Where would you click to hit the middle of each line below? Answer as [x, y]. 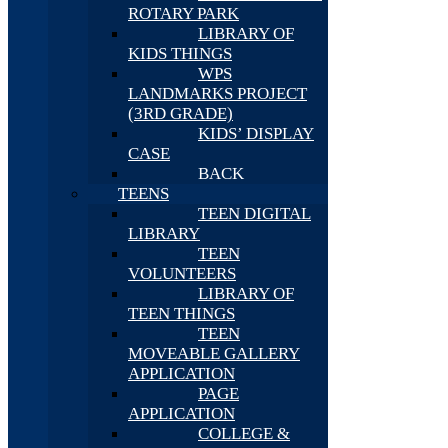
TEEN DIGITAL [254, 213]
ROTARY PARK [183, 13]
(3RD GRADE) [180, 113]
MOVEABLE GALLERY [214, 353]
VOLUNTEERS [182, 273]
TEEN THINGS [181, 313]
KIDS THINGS [180, 53]
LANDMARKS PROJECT [217, 93]
